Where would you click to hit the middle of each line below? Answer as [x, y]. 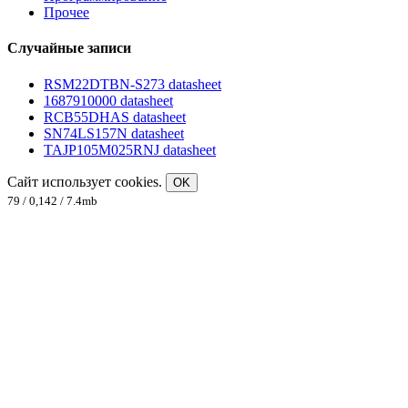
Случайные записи [69, 48]
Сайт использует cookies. [87, 181]
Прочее [66, 13]
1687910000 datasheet [108, 100]
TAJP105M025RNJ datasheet [130, 149]
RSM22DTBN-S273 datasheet [133, 84]
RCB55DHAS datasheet [115, 117]
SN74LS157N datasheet [114, 133]
